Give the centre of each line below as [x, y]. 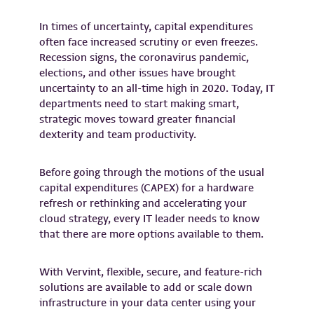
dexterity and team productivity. [118, 135]
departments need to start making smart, [139, 104]
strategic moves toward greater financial [137, 120]
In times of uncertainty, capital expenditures [146, 27]
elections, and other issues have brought [137, 73]
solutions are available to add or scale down [146, 288]
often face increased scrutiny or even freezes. [149, 42]
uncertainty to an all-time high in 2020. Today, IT [157, 89]
